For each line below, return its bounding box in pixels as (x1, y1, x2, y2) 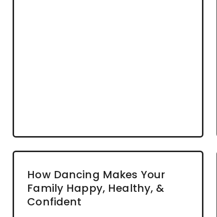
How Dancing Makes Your (27, 167, 166, 183)
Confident (27, 194, 82, 210)
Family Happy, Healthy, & (27, 181, 165, 196)
